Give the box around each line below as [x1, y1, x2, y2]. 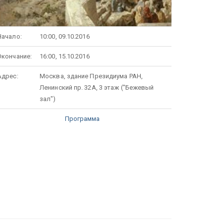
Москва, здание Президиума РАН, [40, 72, 143, 80]
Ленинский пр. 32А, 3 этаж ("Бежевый [40, 83, 154, 91]
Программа [64, 114, 100, 122]
